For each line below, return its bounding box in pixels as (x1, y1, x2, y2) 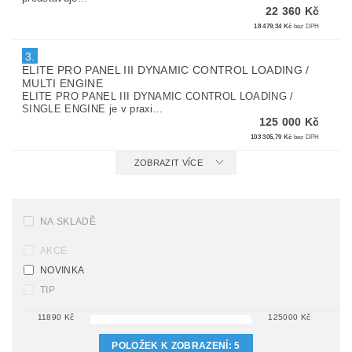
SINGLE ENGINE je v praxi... (22, 102, 163, 115)
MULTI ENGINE (22, 76, 103, 90)
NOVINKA (40, 264, 85, 276)
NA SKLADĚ (40, 215, 96, 227)
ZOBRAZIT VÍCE (134, 157, 203, 167)
